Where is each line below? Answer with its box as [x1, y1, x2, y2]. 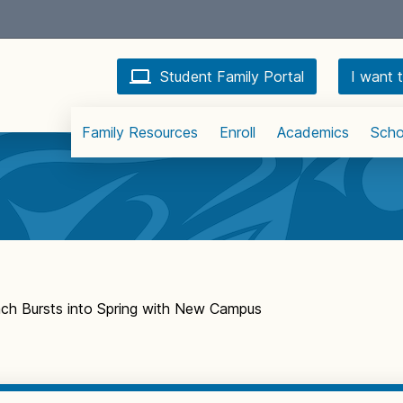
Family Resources [82, 123, 198, 141]
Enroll [219, 123, 255, 141]
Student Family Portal [160, 67, 304, 85]
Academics [277, 123, 349, 141]
